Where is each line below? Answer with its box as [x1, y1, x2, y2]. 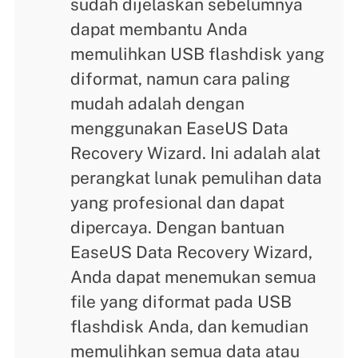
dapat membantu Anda [70, 18, 249, 39]
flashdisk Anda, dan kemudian [70, 316, 309, 336]
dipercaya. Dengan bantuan [70, 217, 285, 237]
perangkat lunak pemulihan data [70, 167, 323, 188]
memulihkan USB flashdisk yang [70, 43, 325, 64]
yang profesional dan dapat [70, 192, 285, 213]
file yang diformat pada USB [70, 291, 292, 312]
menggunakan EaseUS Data [70, 117, 289, 138]
